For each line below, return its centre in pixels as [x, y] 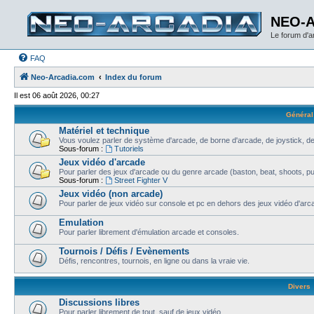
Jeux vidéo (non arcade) [111, 193]
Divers [299, 286]
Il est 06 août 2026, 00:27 [57, 95]
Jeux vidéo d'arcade [102, 162]
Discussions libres [99, 302]
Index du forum [134, 77]
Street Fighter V [141, 180]
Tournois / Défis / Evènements [124, 251]
